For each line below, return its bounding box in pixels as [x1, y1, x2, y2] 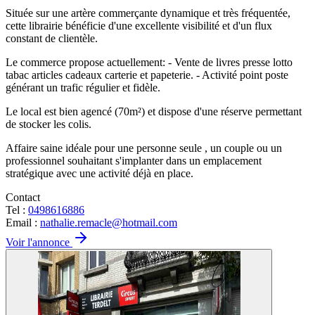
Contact [6, 191, 40, 203]
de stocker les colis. [6, 117, 91, 130]
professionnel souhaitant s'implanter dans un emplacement [6, 154, 262, 167]
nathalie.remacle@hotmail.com [40, 216, 177, 229]
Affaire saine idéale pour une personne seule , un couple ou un [6, 141, 282, 154]
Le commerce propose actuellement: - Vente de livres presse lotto [6, 56, 292, 68]
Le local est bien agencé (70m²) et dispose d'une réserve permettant [6, 105, 302, 117]
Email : [6, 216, 40, 229]
